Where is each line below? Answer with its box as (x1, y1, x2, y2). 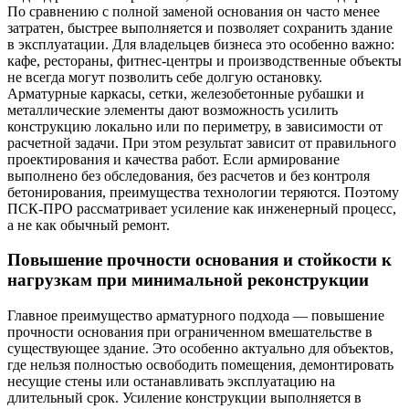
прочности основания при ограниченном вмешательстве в (7, 324, 372, 341)
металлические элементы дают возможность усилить (7, 101, 338, 118)
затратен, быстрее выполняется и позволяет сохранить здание (7, 19, 393, 36)
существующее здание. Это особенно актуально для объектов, (7, 341, 393, 357)
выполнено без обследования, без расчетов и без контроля (7, 167, 370, 184)
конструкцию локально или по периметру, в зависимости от (7, 118, 383, 134)
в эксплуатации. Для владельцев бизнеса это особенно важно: (7, 36, 394, 52)
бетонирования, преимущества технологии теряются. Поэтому (7, 184, 399, 200)
